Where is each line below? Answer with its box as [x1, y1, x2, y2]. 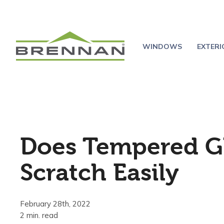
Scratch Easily [19, 159, 179, 186]
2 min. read [19, 210, 58, 220]
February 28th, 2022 [19, 199, 90, 209]
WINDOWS [142, 41, 182, 51]
